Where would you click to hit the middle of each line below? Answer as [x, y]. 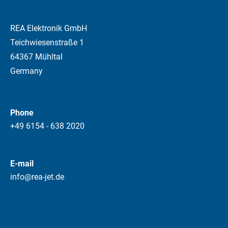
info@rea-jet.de [37, 177]
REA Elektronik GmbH [49, 28]
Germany [26, 71]
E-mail [22, 163]
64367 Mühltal [36, 56]
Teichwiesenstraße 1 [47, 42]
